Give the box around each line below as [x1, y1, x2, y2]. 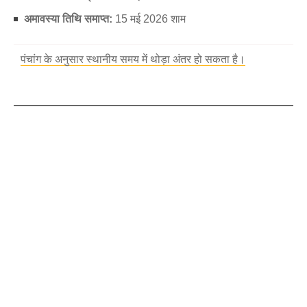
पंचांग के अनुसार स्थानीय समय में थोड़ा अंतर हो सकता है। [21, 53, 245, 65]
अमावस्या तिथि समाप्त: [24, 13, 112, 25]
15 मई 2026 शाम [112, 13, 186, 25]
